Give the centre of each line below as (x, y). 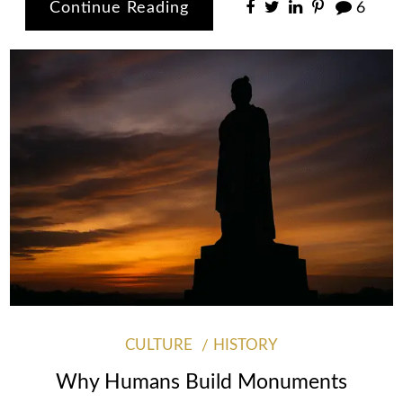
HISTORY (246, 345)
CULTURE (158, 345)
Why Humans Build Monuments (201, 382)
